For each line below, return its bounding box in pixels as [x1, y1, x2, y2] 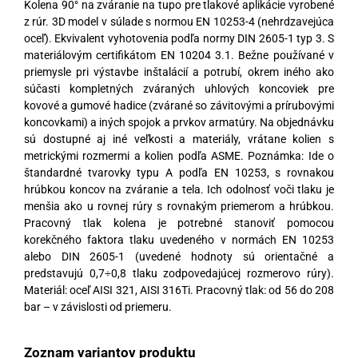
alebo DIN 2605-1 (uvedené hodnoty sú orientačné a [23, 249, 335, 263]
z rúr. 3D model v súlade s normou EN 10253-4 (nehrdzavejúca [23, 14, 335, 28]
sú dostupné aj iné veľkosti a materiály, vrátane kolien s [23, 132, 335, 145]
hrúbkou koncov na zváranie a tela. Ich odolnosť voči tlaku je [23, 182, 335, 196]
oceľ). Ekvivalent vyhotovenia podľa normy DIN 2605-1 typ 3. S [23, 31, 335, 45]
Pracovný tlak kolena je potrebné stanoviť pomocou [23, 216, 335, 229]
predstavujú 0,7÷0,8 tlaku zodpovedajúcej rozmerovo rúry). [23, 266, 335, 280]
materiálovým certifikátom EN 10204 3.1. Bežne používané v [23, 48, 335, 62]
